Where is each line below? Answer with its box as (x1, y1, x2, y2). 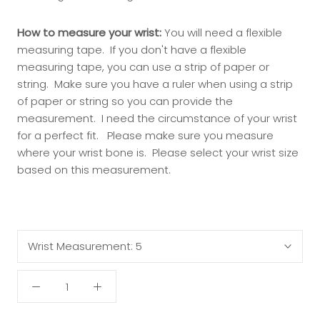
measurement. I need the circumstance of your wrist (17, 111, 297, 126)
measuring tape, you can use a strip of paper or (17, 59, 269, 75)
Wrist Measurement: (28, 239, 136, 254)
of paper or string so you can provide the (17, 94, 233, 109)
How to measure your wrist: (17, 25, 161, 41)
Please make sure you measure (107, 128, 274, 144)
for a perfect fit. (17, 128, 107, 144)
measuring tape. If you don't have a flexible (17, 42, 246, 58)
